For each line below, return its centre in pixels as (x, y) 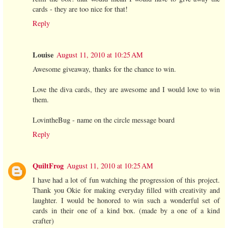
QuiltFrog (48, 166)
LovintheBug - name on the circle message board (104, 120)
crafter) (43, 221)
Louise (43, 55)
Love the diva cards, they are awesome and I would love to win (126, 90)
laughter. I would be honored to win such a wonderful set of (126, 201)
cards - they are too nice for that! (80, 9)
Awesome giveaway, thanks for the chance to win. (104, 69)
